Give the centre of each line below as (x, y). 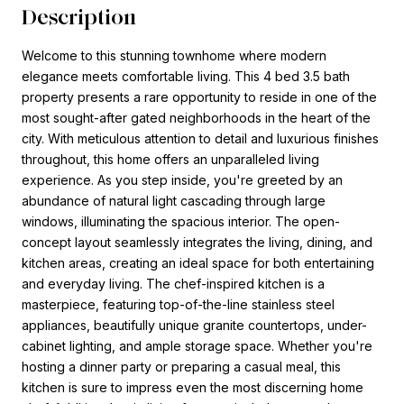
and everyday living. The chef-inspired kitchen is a (173, 283)
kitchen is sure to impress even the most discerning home (193, 387)
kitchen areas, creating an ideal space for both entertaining (198, 262)
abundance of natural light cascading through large (174, 200)
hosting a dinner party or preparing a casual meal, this (181, 366)
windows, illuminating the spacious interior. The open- (181, 221)
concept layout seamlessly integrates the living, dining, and (197, 242)
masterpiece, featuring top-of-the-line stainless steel (178, 304)
